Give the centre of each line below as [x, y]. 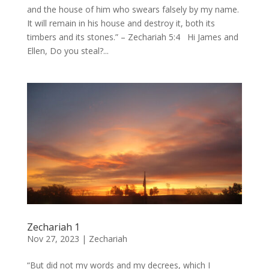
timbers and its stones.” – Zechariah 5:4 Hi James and [132, 37]
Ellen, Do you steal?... [68, 51]
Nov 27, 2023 [53, 238]
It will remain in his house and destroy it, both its [121, 23]
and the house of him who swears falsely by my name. [133, 10]
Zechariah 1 [53, 227]
